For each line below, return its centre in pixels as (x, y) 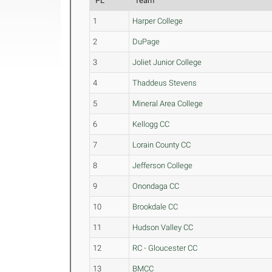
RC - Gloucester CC (165, 248)
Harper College (158, 21)
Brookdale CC (155, 207)
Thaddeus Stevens (165, 83)
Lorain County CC (162, 145)
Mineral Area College (168, 104)
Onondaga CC (156, 186)
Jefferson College (163, 165)
